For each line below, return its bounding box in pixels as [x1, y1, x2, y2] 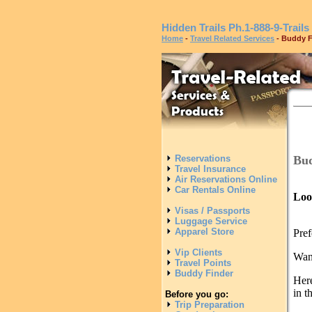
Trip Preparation [172, 299, 244, 310]
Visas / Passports [172, 205, 250, 216]
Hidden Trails [162, 22, 226, 33]
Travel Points [172, 258, 231, 268]
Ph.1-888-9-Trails [228, 22, 309, 33]
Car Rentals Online [172, 185, 256, 195]
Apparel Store [172, 226, 234, 237]
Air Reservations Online [172, 174, 277, 185]
